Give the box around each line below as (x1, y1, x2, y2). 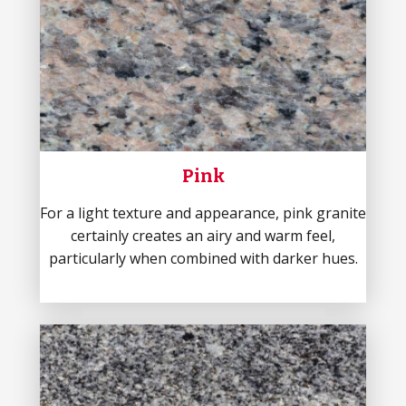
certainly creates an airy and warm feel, (71, 226, 335, 246)
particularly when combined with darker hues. (48, 248, 358, 268)
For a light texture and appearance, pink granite (40, 203, 366, 223)
